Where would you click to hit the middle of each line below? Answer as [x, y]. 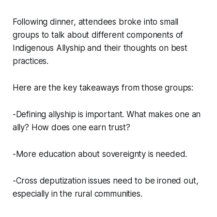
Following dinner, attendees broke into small [95, 22]
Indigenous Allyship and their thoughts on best [100, 48]
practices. [31, 61]
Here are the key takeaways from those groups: [103, 88]
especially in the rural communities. [77, 194]
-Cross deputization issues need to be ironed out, [105, 181]
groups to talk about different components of [98, 35]
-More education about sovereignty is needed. [100, 154]
